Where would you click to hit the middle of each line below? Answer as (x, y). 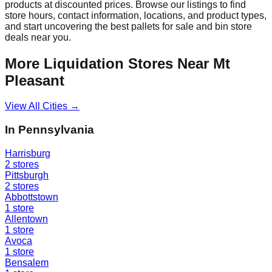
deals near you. (38, 37)
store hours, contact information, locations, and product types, (136, 15)
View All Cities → (42, 106)
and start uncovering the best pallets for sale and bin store (128, 26)
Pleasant (35, 80)
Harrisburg (28, 153)
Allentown (26, 219)
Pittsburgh (27, 175)
